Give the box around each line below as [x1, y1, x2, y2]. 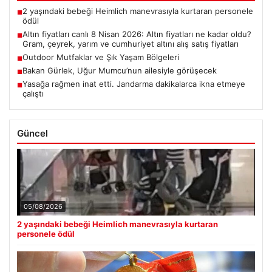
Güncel [17, 127, 48, 139]
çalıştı [22, 88, 44, 98]
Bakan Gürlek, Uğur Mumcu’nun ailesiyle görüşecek [22, 65, 217, 75]
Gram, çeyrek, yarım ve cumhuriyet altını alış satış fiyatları [22, 38, 239, 49]
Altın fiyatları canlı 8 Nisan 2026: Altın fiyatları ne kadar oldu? [22, 29, 251, 39]
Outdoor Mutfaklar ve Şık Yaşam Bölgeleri [22, 52, 179, 62]
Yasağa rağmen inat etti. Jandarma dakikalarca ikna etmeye [22, 78, 245, 89]
